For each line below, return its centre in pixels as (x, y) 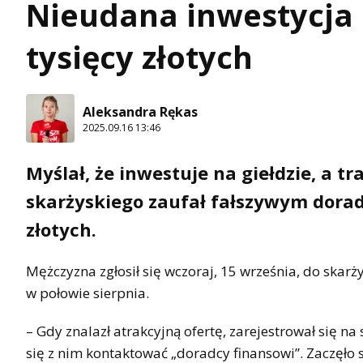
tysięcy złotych (139, 57)
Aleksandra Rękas (140, 111)
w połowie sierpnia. (88, 293)
